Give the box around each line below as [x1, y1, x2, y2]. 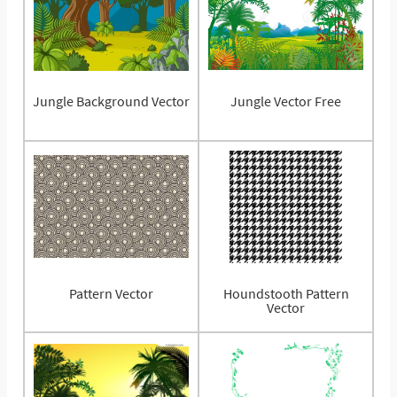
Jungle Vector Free [230, 92, 341, 111]
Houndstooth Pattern [222, 284, 349, 302]
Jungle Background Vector [33, 92, 190, 111]
